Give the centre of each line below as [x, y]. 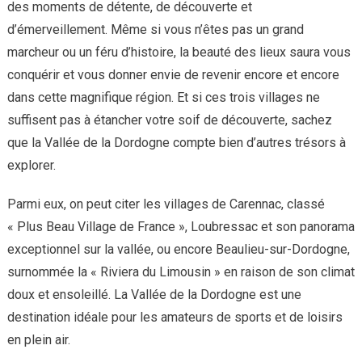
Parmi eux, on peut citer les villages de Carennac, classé [166, 204]
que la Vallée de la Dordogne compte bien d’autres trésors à [176, 143]
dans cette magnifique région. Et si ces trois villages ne [163, 98]
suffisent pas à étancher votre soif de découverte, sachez [169, 120]
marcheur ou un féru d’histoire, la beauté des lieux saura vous [179, 53]
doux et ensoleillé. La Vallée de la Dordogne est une [154, 295]
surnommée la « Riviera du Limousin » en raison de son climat [181, 272]
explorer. [31, 166]
